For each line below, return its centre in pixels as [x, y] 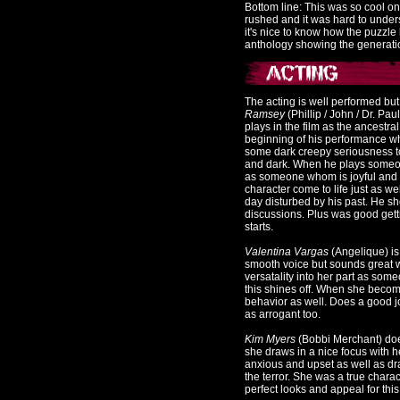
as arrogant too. [283, 314]
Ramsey [265, 114]
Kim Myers [270, 339]
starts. [259, 227]
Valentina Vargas [287, 252]
